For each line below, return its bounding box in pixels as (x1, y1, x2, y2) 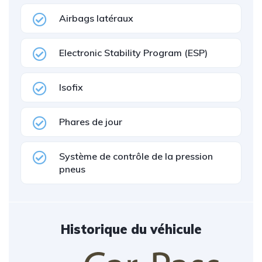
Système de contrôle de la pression (59, 150, 213, 162)
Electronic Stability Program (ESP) (59, 47, 208, 58)
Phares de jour (59, 116, 122, 127)
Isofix (59, 81, 83, 93)
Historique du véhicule (60, 221, 202, 237)
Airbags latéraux (59, 12, 133, 24)
